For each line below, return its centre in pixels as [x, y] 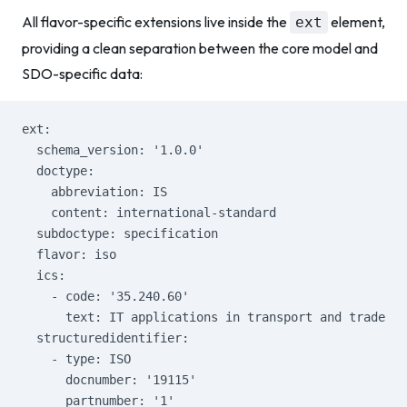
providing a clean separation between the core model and [200, 48]
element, [357, 22]
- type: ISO [76, 359]
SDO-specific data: [82, 74]
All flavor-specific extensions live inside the [156, 22]
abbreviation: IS [94, 192]
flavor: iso [69, 254]
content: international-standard [149, 213]
